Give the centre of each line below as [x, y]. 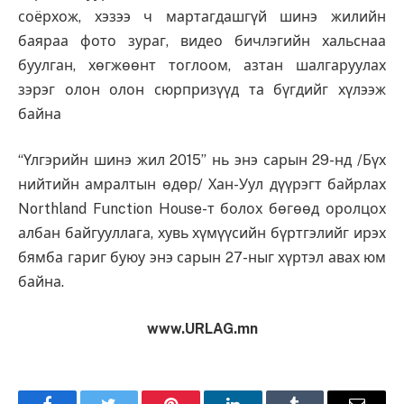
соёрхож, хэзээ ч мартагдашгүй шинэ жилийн [202, 16]
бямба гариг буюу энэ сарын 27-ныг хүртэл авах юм [202, 258]
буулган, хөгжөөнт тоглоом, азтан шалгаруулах [202, 65]
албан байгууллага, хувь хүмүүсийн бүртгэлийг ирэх [202, 234]
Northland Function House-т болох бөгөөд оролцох [202, 209]
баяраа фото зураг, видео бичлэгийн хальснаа [202, 41]
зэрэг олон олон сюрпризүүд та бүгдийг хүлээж [202, 89]
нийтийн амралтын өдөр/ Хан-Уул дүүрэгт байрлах [202, 185]
